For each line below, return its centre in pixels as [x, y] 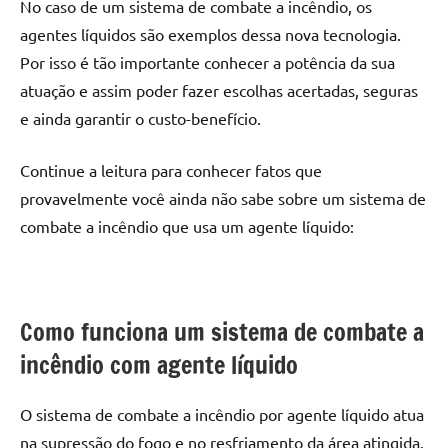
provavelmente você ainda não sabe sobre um [184, 198]
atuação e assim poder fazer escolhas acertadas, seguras [219, 90]
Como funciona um [115, 332]
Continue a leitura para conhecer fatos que [171, 170]
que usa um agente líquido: [256, 226]
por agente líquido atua [339, 414]
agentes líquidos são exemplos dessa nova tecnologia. [210, 34]
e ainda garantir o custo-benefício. [140, 118]
